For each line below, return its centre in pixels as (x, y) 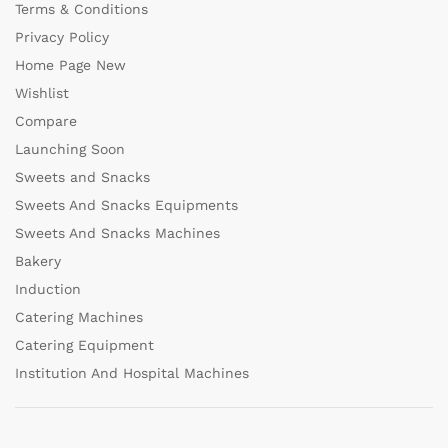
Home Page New (70, 65)
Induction (48, 289)
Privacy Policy (62, 37)
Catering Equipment (84, 345)
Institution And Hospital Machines (132, 373)
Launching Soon (70, 149)
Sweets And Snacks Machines (117, 233)
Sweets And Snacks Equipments (126, 205)
